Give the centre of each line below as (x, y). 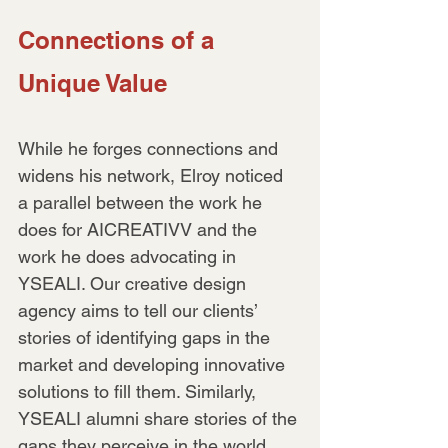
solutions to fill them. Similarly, (139, 391)
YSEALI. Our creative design (134, 283)
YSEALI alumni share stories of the (160, 418)
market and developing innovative (154, 364)
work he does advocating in (129, 256)
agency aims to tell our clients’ (140, 310)
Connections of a (119, 39)
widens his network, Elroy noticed (153, 175)
